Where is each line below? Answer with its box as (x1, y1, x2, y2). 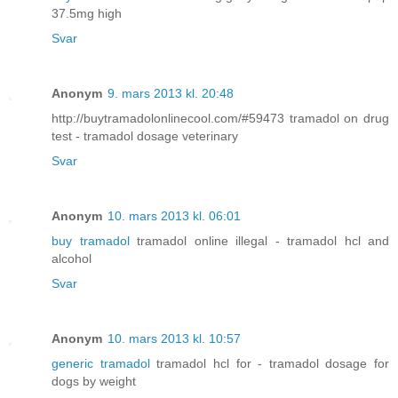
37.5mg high (52, 5, 122, 20)
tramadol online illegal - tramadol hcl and (129, 233, 389, 248)
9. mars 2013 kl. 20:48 (107, 85, 234, 100)
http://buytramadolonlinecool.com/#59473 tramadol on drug (52, 110, 389, 125)
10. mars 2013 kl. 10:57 (107, 330, 241, 346)
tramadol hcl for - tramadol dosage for (149, 355, 389, 370)
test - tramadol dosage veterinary (52, 128, 238, 143)
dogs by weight (52, 373, 136, 388)
